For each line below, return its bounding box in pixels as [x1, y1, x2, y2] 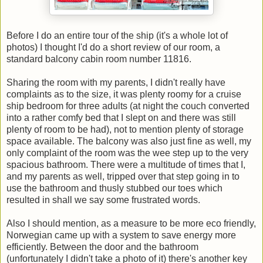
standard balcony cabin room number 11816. [6, 54, 191, 65]
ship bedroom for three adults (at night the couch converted [6, 101, 249, 112]
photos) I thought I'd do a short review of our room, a [6, 42, 220, 53]
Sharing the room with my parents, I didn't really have [6, 77, 225, 88]
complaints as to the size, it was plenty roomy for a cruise [6, 89, 241, 100]
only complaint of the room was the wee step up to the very [6, 148, 248, 159]
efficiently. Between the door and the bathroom [6, 242, 198, 252]
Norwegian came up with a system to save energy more [6, 230, 236, 241]
